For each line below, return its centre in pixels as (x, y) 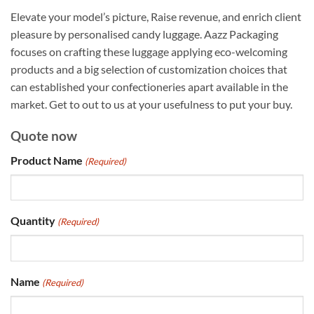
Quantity (33, 221)
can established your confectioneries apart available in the (149, 87)
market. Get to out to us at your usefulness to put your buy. (151, 104)
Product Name (47, 160)
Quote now (44, 135)
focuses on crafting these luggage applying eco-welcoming (149, 52)
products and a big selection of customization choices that (149, 69)
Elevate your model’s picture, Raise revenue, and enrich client (156, 17)
